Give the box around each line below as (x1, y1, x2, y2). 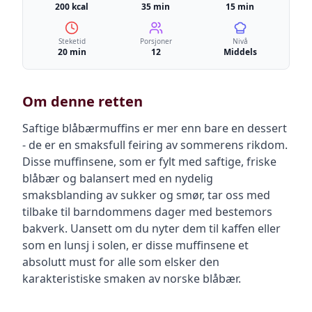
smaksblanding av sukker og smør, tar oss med (22, 187, 270, 203)
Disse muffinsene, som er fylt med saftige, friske (22, 154, 276, 169)
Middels (223, 46, 257, 58)
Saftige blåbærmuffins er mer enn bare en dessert (22, 120, 287, 136)
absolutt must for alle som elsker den (22, 254, 219, 270)
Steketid (58, 36, 86, 46)
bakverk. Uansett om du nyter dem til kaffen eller (22, 221, 281, 236)
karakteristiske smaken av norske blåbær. (22, 271, 241, 286)
